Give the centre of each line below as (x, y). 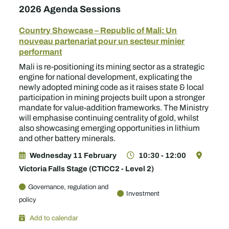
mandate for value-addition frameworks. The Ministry (114, 108)
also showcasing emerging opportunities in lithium (110, 128)
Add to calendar (54, 218)
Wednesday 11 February (73, 155)
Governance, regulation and (68, 187)
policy (28, 200)
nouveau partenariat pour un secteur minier (102, 41)
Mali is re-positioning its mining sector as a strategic (112, 67)
